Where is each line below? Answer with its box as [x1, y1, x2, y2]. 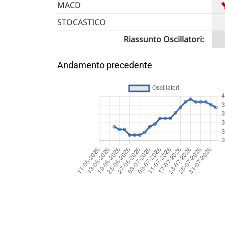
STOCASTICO [57, 17, 106, 28]
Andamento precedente [57, 60, 152, 70]
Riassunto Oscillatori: [124, 34, 204, 45]
